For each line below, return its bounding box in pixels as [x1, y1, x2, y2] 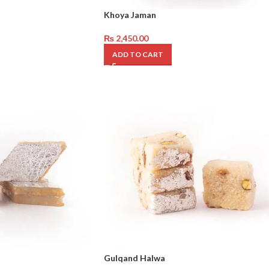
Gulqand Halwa [104, 252, 165, 263]
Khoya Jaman [104, 10, 156, 20]
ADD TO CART [112, 50, 163, 59]
